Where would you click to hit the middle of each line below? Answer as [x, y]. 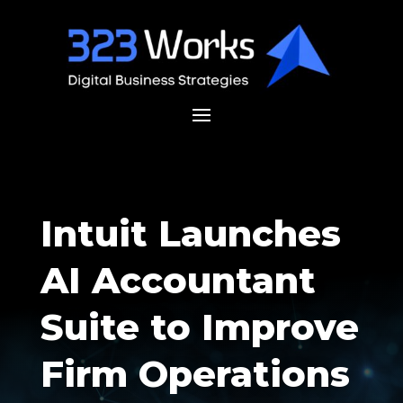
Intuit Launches [190, 234]
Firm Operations [195, 374]
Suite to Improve [199, 327]
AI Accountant [178, 281]
